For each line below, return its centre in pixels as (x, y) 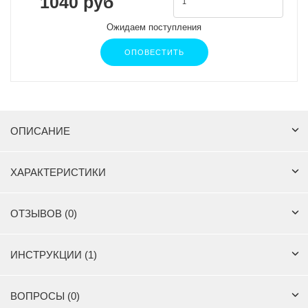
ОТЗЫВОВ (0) (44, 214)
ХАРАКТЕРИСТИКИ (58, 173)
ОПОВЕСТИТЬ (154, 53)
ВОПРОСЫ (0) (45, 296)
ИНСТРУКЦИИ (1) (54, 255)
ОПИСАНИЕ (40, 131)
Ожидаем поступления (154, 27)
